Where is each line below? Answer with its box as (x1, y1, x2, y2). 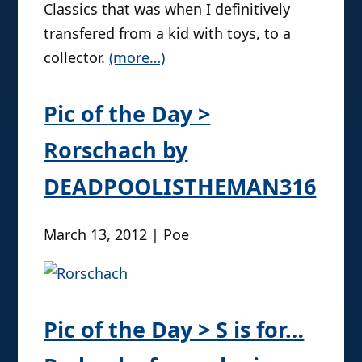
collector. (44, 47, 110, 67)
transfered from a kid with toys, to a (44, 23, 292, 43)
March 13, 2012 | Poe (44, 225, 190, 245)
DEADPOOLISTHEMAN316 (44, 170, 317, 201)
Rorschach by (44, 134, 188, 165)
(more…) (109, 47, 166, 67)
